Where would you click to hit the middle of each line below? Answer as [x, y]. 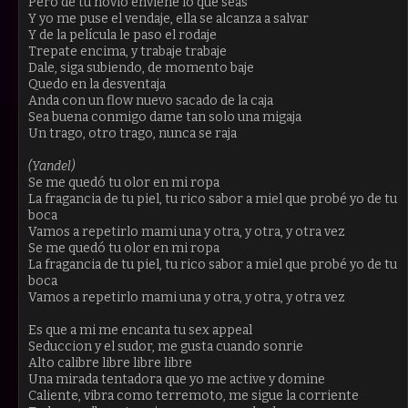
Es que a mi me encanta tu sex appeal [140, 330]
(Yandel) [51, 166]
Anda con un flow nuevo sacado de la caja [151, 100]
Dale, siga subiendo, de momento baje [141, 67]
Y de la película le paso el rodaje [122, 35]
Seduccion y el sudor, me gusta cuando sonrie [166, 346]
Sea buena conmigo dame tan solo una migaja [165, 117]
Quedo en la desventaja [97, 84]
